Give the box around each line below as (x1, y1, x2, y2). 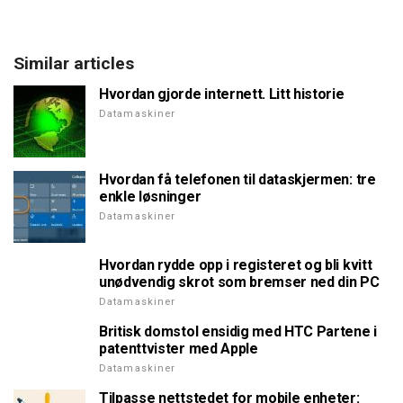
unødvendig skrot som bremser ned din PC (99, 273, 380, 291)
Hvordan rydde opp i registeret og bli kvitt (99, 255, 372, 273)
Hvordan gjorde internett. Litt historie (99, 85, 345, 103)
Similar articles (13, 52, 134, 74)
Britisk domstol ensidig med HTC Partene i (99, 322, 377, 340)
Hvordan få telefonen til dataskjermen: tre (99, 170, 376, 188)
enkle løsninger (99, 187, 201, 205)
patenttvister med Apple (99, 339, 258, 357)
